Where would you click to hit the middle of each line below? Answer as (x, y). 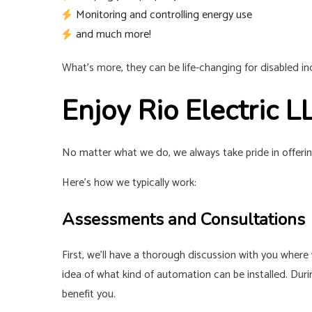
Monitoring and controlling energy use (164, 15)
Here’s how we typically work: (129, 183)
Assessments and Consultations (183, 220)
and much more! (113, 35)
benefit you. (88, 295)
